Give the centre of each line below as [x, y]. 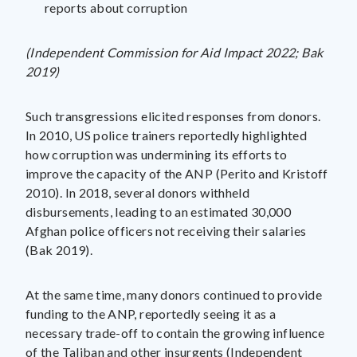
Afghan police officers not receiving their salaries [166, 231]
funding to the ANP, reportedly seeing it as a [151, 314]
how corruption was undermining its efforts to [157, 154]
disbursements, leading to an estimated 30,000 [159, 212]
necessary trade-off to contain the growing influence [175, 333]
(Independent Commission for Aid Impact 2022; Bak [175, 52]
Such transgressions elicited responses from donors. [173, 116]
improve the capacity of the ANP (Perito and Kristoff [177, 173]
